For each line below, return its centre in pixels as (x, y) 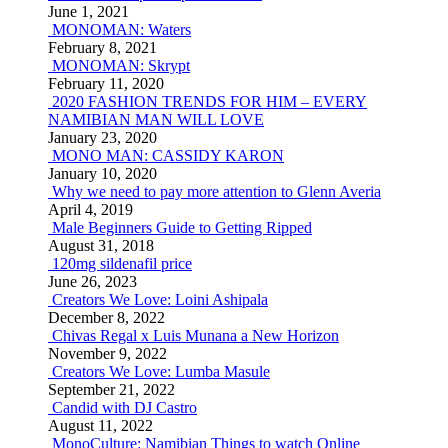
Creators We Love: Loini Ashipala (160, 299)
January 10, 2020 (102, 173)
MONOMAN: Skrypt (121, 65)
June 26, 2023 (92, 281)
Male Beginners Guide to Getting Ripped (182, 227)
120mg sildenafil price (122, 263)
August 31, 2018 (101, 245)
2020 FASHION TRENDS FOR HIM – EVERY (209, 101)
